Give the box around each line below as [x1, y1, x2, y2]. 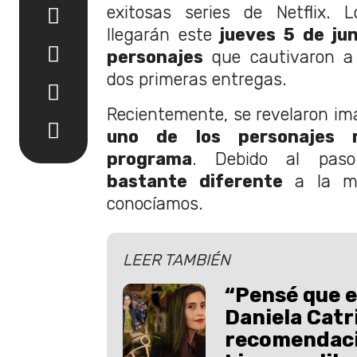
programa [107, 149, 192, 169]
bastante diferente [107, 171, 283, 191]
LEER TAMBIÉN [123, 249, 230, 269]
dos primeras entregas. [107, 69, 287, 89]
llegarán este [107, 25, 212, 45]
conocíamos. [107, 194, 203, 214]
